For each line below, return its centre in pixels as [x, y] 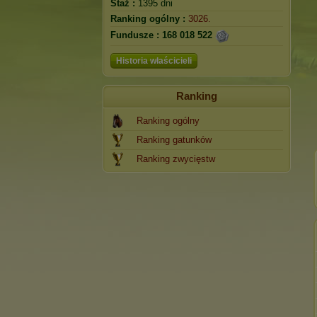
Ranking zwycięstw [176, 159]
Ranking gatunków [174, 140]
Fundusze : [135, 35]
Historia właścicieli [154, 61]
